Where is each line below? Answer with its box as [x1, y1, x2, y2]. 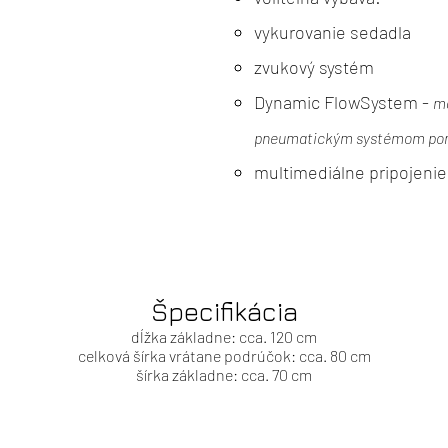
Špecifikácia [150, 295, 298, 327]
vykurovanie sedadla [254, 20, 411, 43]
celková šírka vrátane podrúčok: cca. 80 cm [77, 345, 371, 365]
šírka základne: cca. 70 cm [136, 364, 312, 384]
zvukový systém [254, 55, 374, 78]
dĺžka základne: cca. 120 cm [131, 326, 317, 346]
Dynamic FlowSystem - [254, 90, 433, 113]
